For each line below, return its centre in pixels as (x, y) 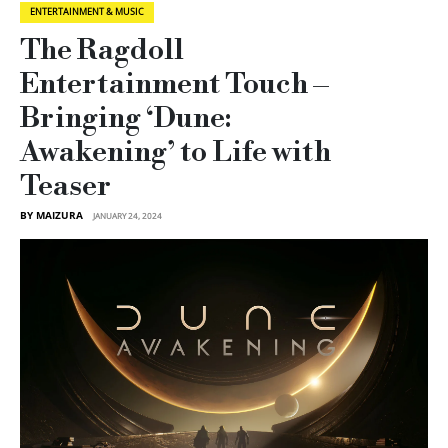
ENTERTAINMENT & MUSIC (87, 12)
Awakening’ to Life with (175, 152)
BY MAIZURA (51, 215)
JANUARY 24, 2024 (127, 215)
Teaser (65, 186)
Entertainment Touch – (174, 84)
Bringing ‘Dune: (125, 118)
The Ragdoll (102, 50)
